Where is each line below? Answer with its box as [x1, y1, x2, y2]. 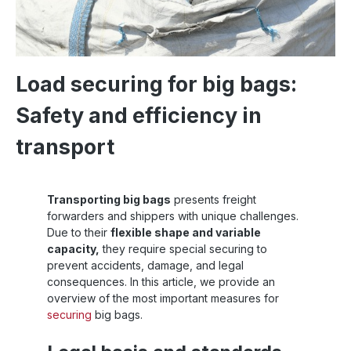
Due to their [47, 225, 110, 239]
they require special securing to [100, 241, 267, 255]
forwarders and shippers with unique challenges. [47, 208, 299, 223]
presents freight [171, 192, 256, 206]
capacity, [47, 241, 100, 255]
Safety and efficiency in [16, 102, 262, 128]
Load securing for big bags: [16, 71, 297, 97]
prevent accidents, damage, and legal [47, 258, 244, 272]
